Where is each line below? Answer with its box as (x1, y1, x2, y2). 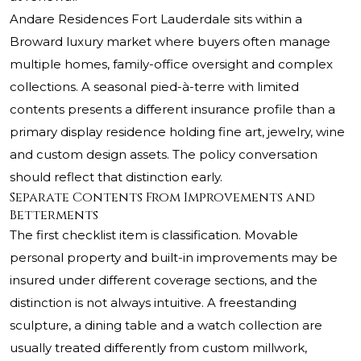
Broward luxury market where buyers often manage (10, 34, 330, 50)
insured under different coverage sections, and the (10, 272, 317, 288)
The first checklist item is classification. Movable (10, 227, 298, 243)
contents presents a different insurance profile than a (10, 102, 335, 118)
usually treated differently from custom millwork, (10, 340, 307, 356)
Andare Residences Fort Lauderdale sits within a (10, 11, 302, 27)
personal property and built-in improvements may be (10, 250, 338, 266)
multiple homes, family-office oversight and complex (10, 56, 333, 73)
